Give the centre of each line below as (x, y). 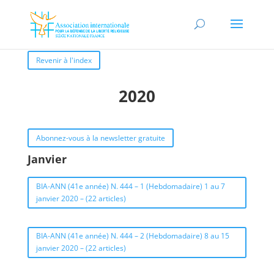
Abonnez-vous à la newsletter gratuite (100, 138)
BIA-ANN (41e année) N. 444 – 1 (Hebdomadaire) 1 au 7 (130, 186)
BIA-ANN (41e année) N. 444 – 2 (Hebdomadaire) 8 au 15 (132, 236)
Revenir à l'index (64, 60)
